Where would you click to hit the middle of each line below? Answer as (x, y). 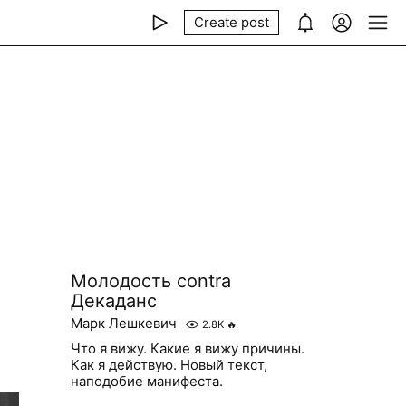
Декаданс (113, 301)
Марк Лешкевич (123, 323)
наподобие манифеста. (146, 381)
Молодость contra (150, 281)
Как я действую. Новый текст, (169, 365)
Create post (232, 22)
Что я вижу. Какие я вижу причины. (187, 348)
